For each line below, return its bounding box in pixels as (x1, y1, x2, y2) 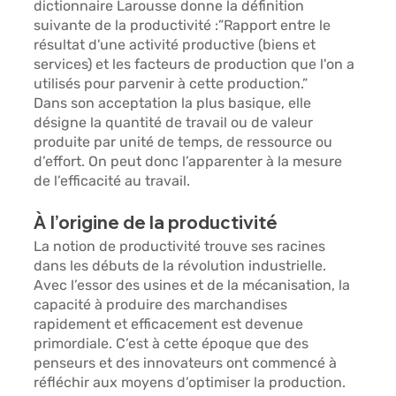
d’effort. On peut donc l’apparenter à (34, 153, 278, 171)
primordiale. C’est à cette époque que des (34, 335, 313, 353)
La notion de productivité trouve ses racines (34, 238, 330, 255)
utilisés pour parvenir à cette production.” (34, 75, 308, 93)
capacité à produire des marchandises (34, 296, 292, 314)
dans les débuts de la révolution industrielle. (34, 257, 331, 275)
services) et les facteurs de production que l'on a (34, 56, 359, 73)
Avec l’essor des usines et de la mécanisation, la (34, 277, 354, 294)
